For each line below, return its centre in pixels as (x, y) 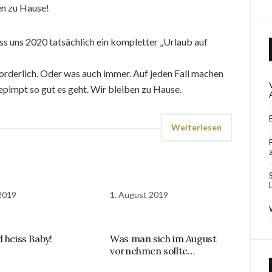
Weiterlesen (197, 127)
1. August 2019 (139, 195)
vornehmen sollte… (152, 251)
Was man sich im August (163, 239)
